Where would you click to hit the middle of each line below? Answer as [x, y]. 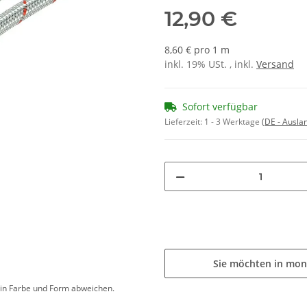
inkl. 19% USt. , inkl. [210, 64]
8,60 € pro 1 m [197, 50]
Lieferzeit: [184, 122]
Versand [275, 64]
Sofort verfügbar [220, 107]
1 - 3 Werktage [233, 122]
